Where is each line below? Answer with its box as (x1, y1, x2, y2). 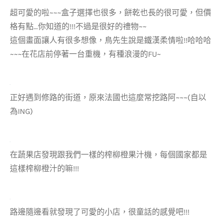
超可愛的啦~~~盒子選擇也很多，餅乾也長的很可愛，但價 (10, 8, 211, 17)
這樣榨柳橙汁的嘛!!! (10, 164, 79, 173)
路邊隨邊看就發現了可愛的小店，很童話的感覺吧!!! (10, 207, 189, 217)
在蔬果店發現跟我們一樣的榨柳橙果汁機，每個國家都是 (10, 150, 207, 159)
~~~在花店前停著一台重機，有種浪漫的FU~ (10, 49, 161, 59)
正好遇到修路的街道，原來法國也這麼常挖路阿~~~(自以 (10, 93, 206, 102)
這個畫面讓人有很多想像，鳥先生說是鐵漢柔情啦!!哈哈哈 (10, 36, 211, 45)
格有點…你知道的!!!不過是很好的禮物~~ (10, 22, 147, 31)
